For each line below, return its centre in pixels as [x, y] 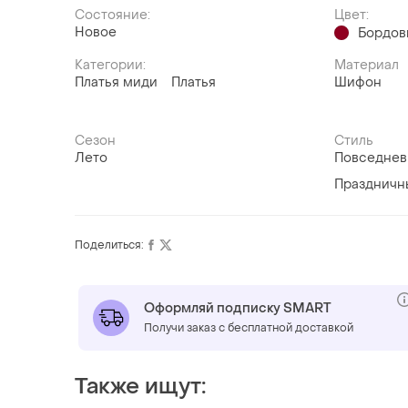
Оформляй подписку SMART [238, 308]
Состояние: [112, 15]
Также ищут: [140, 386]
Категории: [110, 65]
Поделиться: [109, 245]
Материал [367, 65]
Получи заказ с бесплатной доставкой [249, 327]
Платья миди [116, 82]
